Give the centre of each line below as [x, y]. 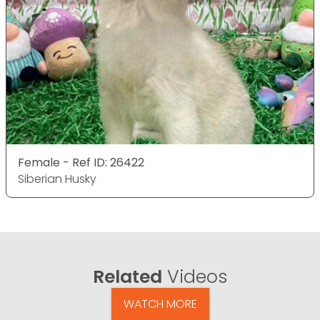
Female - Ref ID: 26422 [81, 163]
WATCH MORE [160, 304]
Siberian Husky [57, 179]
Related [127, 277]
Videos [195, 277]
